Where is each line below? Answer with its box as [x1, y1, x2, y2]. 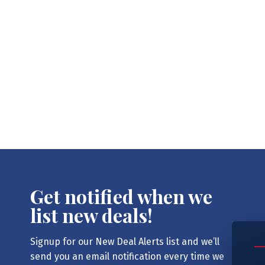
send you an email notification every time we [30, 250, 224, 262]
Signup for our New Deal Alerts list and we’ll [30, 235, 219, 247]
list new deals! [30, 202, 153, 228]
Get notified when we [30, 183, 212, 209]
